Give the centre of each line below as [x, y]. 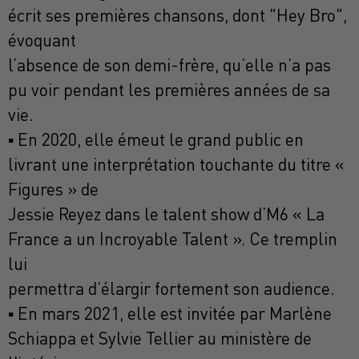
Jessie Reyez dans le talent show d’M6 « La [166, 214]
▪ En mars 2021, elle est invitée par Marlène [170, 314]
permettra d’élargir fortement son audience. [171, 289]
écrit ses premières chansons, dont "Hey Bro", [177, 16]
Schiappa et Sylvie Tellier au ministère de [160, 339]
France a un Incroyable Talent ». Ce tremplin [173, 239]
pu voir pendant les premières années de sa [169, 90]
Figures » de [53, 190]
